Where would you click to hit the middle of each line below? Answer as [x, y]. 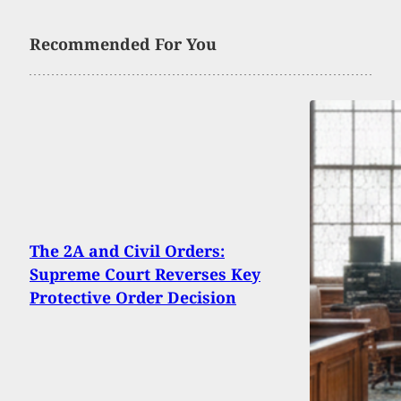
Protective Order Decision [133, 298]
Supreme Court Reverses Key [145, 274]
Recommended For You [123, 44]
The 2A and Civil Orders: [127, 251]
